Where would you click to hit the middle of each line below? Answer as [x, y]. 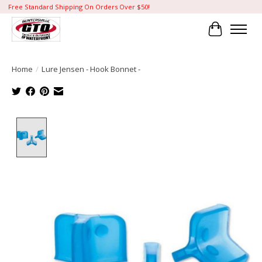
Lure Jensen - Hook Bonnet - [91, 69]
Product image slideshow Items [119, 124]
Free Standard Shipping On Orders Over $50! [79, 7]
